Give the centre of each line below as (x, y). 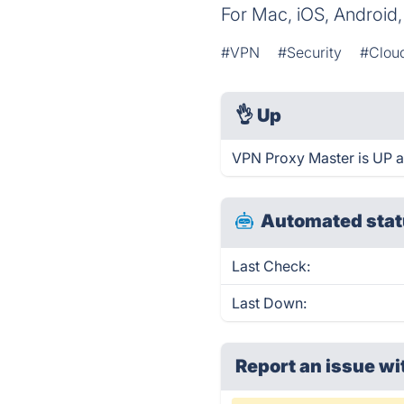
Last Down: (270, 303)
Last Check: (271, 266)
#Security (310, 52)
